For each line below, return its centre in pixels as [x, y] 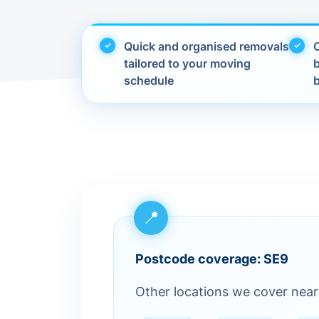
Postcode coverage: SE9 [212, 259]
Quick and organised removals [206, 46]
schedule [149, 80]
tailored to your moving [187, 63]
